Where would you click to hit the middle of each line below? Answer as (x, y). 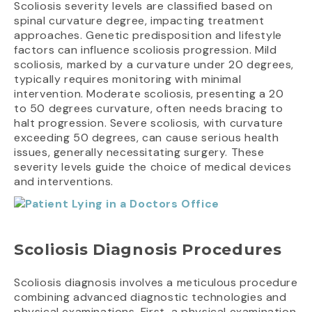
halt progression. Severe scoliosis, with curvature (149, 123)
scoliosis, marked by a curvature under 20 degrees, (154, 64)
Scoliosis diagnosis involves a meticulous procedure (156, 283)
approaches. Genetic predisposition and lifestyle (148, 35)
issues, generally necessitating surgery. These (139, 152)
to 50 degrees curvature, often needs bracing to (149, 108)
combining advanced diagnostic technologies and (150, 297)
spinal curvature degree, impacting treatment (139, 20)
